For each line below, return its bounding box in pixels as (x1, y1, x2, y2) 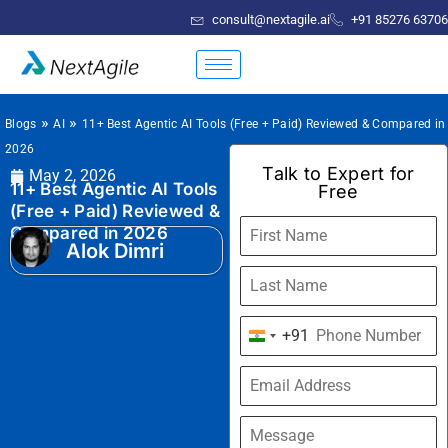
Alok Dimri (66, 238, 164, 263)
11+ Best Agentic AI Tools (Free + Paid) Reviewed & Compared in (81, 117, 446, 132)
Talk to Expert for (262, 163, 415, 185)
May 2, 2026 (29, 166, 116, 186)
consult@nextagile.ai (211, 12, 330, 27)
